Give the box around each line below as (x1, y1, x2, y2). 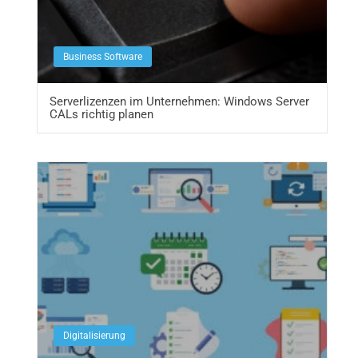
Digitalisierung (62, 330, 125, 341)
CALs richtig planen (49, 107, 153, 121)
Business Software (62, 51, 142, 62)
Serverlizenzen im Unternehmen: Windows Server (49, 94, 309, 109)
